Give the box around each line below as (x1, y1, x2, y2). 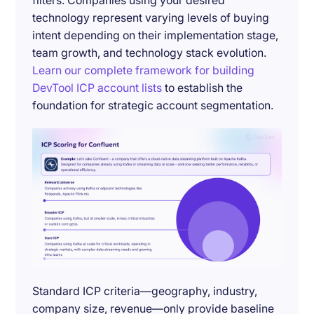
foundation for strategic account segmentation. (32, 99, 274, 113)
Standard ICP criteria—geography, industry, (32, 284, 258, 298)
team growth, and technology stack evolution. (32, 46, 267, 60)
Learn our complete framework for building (32, 64, 255, 78)
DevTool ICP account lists (32, 81, 163, 95)
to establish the (162, 81, 243, 95)
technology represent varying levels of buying (32, 11, 270, 25)
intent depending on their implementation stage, (32, 29, 279, 43)
